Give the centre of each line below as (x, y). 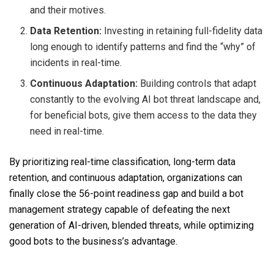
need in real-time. (67, 131)
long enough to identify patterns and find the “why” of (143, 46)
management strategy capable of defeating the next (120, 209)
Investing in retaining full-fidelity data (183, 31)
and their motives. (68, 10)
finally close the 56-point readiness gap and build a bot (126, 193)
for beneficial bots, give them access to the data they (144, 115)
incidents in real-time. (76, 62)
